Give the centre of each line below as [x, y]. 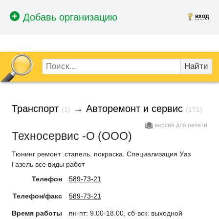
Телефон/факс [37, 196]
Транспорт [35, 108]
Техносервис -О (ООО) [72, 136]
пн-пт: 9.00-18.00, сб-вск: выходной [126, 213]
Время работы [37, 213]
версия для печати [181, 125]
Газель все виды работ [48, 164]
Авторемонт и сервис [134, 108]
